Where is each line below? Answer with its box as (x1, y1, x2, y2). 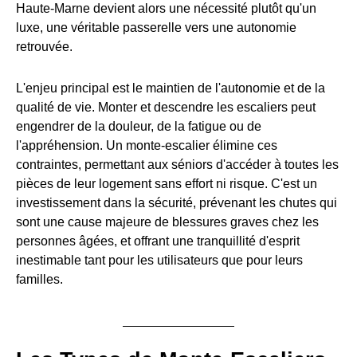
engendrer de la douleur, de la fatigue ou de (16, 119, 261, 133)
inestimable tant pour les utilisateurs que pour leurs (16, 253, 303, 267)
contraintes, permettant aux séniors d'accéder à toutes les (16, 157, 339, 171)
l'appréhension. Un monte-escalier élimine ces (16, 138, 277, 152)
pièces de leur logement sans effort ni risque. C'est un (16, 176, 317, 190)
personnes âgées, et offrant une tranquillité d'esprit (16, 233, 300, 248)
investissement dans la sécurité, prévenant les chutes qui (16, 195, 337, 210)
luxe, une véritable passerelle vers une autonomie (16, 20, 296, 34)
